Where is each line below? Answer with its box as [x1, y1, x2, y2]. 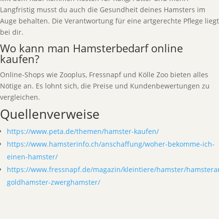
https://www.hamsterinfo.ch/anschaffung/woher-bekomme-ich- [7, 139, 215, 149]
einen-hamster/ [7, 152, 58, 161]
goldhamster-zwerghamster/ [7, 177, 100, 187]
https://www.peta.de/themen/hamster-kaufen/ [7, 127, 159, 136]
